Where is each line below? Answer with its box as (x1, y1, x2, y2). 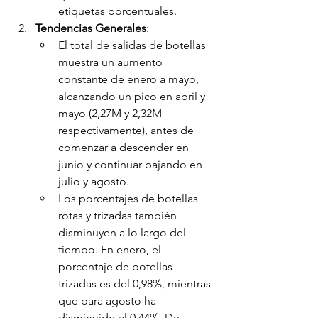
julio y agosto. (58, 175, 129, 189)
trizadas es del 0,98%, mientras (58, 277, 214, 291)
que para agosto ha (58, 294, 159, 308)
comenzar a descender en (58, 141, 192, 155)
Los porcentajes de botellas (58, 192, 201, 206)
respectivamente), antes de (58, 124, 197, 138)
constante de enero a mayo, (58, 72, 202, 87)
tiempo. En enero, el (58, 243, 164, 257)
